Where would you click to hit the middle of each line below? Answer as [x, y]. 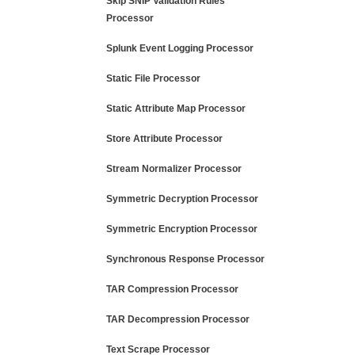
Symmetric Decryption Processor [182, 199]
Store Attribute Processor [164, 139]
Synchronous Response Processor [185, 259]
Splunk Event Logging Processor [180, 48]
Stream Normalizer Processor [174, 169]
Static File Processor [153, 78]
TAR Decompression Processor [178, 319]
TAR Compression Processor [172, 289]
